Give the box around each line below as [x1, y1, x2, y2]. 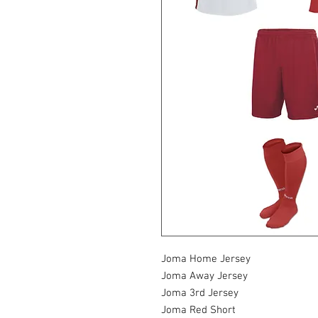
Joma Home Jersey [161, 253, 251, 266]
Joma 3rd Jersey [161, 287, 238, 300]
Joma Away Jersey [161, 270, 248, 283]
